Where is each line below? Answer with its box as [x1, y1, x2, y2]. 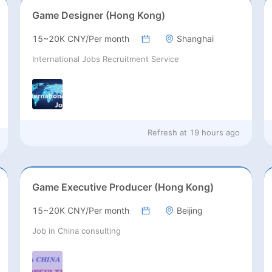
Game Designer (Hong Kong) [32, 9, 165, 22]
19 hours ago [189, 127, 240, 137]
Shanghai [176, 33, 214, 44]
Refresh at [148, 127, 188, 137]
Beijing [176, 205, 203, 216]
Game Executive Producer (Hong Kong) [32, 181, 214, 194]
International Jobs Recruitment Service [32, 54, 179, 64]
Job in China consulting [32, 226, 121, 236]
